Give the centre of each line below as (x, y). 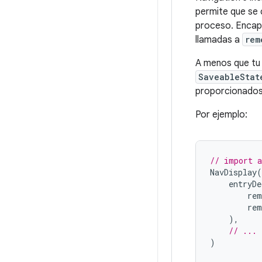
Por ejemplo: (221, 115)
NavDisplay (233, 172)
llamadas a (219, 40)
